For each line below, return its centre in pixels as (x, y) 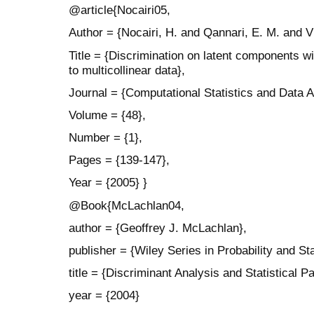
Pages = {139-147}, (119, 160)
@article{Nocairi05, (120, 10)
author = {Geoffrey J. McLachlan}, (158, 227)
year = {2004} (104, 295)
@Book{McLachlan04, (127, 205)
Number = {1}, (105, 138)
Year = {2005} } (108, 183)
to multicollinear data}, (127, 70)
